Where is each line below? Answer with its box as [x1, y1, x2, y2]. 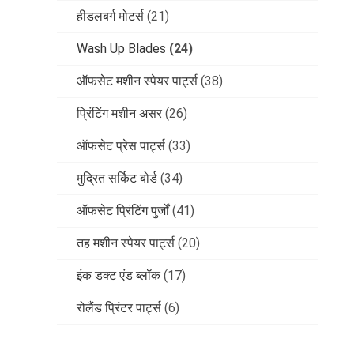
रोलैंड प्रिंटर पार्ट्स [77, 300, 161, 316]
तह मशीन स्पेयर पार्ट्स [77, 235, 175, 251]
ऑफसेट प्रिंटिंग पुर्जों [77, 203, 169, 219]
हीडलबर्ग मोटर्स [77, 9, 144, 24]
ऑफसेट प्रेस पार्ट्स [77, 138, 165, 154]
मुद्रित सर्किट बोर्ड [77, 171, 157, 186]
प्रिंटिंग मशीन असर [77, 106, 162, 122]
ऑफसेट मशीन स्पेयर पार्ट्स [77, 73, 198, 89]
